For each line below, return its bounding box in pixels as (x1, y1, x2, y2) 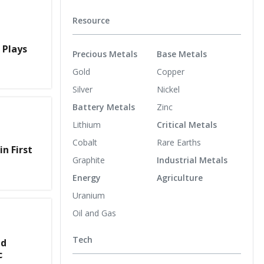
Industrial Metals (157, 154, 227, 166)
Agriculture (157, 171, 203, 183)
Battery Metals (72, 101, 135, 113)
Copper (157, 65, 184, 77)
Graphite (72, 154, 105, 166)
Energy (72, 171, 101, 183)
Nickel (157, 83, 180, 95)
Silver (72, 83, 93, 95)
